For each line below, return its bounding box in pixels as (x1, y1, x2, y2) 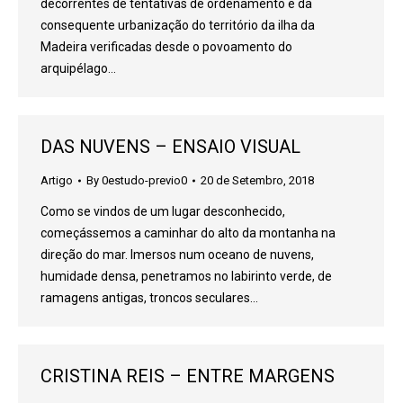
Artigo (40, 174, 73, 187)
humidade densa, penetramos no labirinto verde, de (40, 269, 332, 283)
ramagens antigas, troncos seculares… (40, 291, 258, 305)
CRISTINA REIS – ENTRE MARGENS (40, 365, 335, 387)
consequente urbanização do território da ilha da (40, 18, 315, 32)
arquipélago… (40, 61, 116, 76)
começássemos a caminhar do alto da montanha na (40, 226, 336, 240)
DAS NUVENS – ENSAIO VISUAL (40, 136, 300, 157)
